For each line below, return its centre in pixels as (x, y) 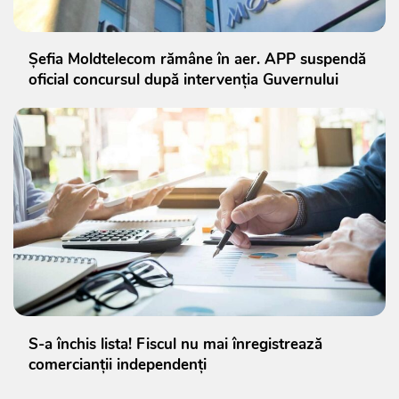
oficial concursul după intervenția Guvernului (183, 79)
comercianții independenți (118, 364)
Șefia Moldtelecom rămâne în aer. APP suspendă (197, 59)
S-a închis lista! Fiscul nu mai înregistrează (175, 344)
